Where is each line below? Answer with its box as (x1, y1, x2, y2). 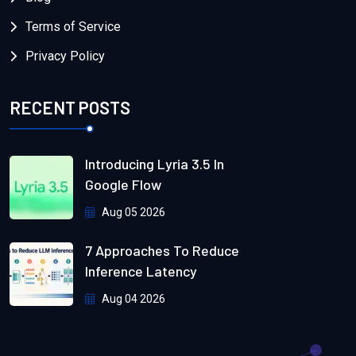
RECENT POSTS (10, 96, 130, 118)
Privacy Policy (25, 48, 105, 64)
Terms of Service (25, 19, 121, 35)
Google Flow (85, 176, 161, 193)
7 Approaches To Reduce (85, 242, 239, 260)
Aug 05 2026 (99, 206, 165, 219)
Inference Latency (85, 262, 197, 281)
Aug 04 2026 (99, 292, 165, 306)
